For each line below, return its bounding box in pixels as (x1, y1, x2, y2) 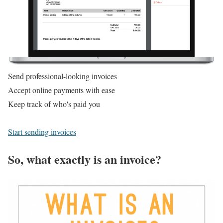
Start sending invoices (8, 126, 76, 137)
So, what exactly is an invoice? (8, 150, 161, 168)
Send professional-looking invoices (8, 71, 117, 82)
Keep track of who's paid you (8, 99, 100, 110)
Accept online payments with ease (8, 85, 115, 96)
